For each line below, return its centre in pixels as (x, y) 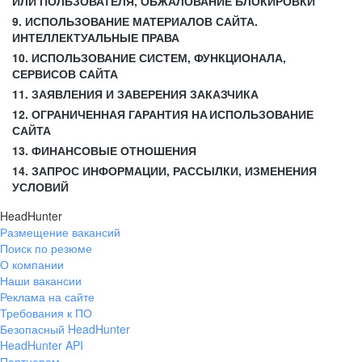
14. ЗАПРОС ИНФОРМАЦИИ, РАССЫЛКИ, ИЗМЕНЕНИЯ (164, 170)
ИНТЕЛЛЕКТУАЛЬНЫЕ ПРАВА (96, 37)
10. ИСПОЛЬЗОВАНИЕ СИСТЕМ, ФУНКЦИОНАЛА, (149, 57)
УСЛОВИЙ (40, 187)
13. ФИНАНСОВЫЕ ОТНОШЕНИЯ (104, 150)
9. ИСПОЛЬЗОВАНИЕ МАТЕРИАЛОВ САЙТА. (135, 21)
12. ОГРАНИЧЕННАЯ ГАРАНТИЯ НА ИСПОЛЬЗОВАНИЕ (163, 114)
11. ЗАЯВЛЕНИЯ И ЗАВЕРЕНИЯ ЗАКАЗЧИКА (135, 94)
